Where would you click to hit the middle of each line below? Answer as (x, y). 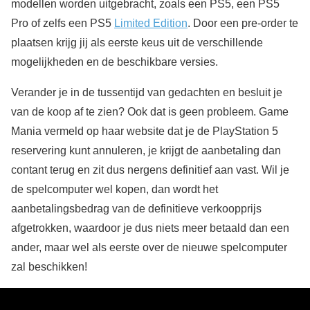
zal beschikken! (49, 267)
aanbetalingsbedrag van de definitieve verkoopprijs (136, 209)
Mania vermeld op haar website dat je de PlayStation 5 (145, 131)
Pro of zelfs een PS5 (63, 24)
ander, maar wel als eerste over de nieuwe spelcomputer (149, 248)
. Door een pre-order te (243, 24)
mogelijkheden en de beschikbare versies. (115, 62)
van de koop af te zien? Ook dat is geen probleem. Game (150, 112)
